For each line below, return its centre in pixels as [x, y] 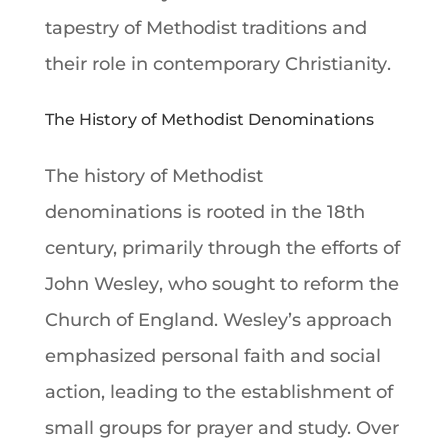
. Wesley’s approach [302, 319]
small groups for [120, 427]
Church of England [129, 319]
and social [332, 355]
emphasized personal [144, 355]
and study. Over [325, 427]
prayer [224, 427]
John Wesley [101, 283]
